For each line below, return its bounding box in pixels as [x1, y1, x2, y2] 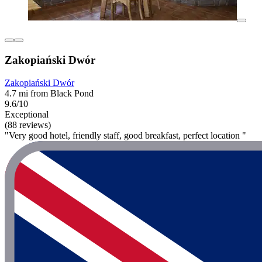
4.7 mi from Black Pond [5, 88, 94, 98]
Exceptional [5, 109, 49, 119]
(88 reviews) [5, 119, 51, 130]
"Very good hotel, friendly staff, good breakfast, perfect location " [5, 130, 246, 140]
